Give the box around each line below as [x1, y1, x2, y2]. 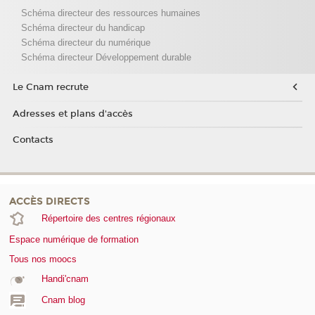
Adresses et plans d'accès [12, 108, 133, 120]
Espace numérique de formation [9, 234, 139, 245]
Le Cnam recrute [12, 82, 89, 94]
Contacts [12, 134, 53, 146]
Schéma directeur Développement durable [20, 52, 191, 63]
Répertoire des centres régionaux [41, 213, 176, 224]
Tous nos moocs [9, 253, 77, 264]
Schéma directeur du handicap [20, 22, 145, 34]
